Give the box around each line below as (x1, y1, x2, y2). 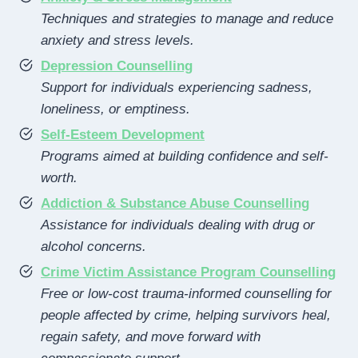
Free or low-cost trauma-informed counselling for (41, 285, 332, 301)
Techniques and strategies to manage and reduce (41, 10, 333, 26)
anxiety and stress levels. (41, 32, 194, 48)
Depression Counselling (41, 58, 193, 74)
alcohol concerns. (41, 238, 146, 254)
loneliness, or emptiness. (41, 101, 190, 117)
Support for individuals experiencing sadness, (41, 79, 312, 95)
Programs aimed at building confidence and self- (41, 148, 328, 164)
